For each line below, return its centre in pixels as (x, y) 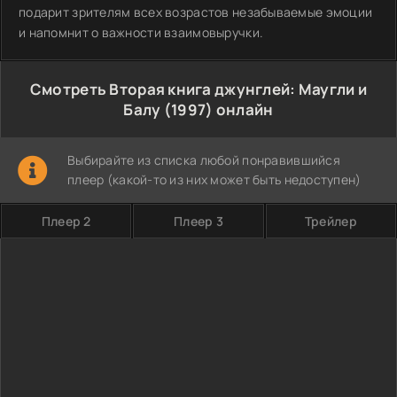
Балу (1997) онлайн (198, 109)
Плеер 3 (198, 221)
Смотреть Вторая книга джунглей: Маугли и (198, 89)
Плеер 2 (66, 221)
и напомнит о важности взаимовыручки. (141, 32)
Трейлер (331, 221)
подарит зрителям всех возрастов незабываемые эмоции (196, 12)
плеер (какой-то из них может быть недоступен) (214, 179)
